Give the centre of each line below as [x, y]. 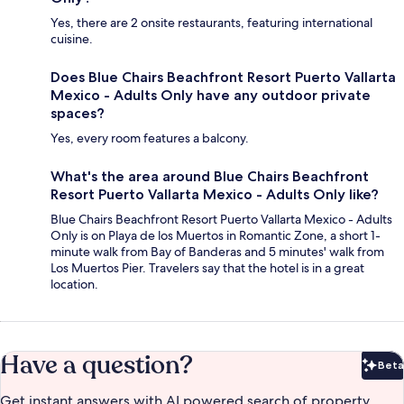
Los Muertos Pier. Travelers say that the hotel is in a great [207, 268]
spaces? [78, 114]
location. [74, 285]
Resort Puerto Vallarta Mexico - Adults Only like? [215, 195]
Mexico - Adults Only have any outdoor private [211, 96]
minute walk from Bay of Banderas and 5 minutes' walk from [217, 252]
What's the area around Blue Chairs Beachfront [210, 177]
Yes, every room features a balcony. [150, 138]
